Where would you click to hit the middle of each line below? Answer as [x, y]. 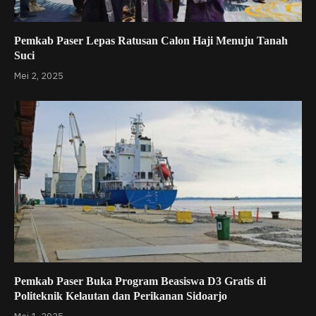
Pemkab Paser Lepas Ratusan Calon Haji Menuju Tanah [151, 40]
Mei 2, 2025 [39, 75]
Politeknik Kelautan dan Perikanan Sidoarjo [121, 296]
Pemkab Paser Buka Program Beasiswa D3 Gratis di [140, 281]
